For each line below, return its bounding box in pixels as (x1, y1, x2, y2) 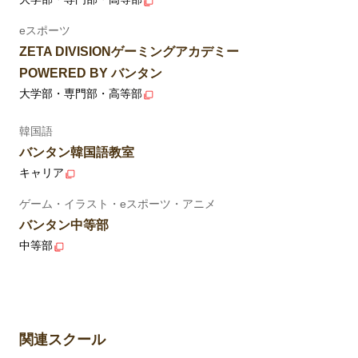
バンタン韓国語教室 (18, 145, 134, 160)
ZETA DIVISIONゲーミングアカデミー (18, 44, 239, 58)
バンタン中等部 (18, 217, 109, 232)
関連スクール (18, 332, 105, 348)
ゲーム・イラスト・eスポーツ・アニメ (18, 197, 216, 210)
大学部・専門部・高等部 (18, 86, 142, 100)
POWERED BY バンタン (18, 66, 162, 80)
